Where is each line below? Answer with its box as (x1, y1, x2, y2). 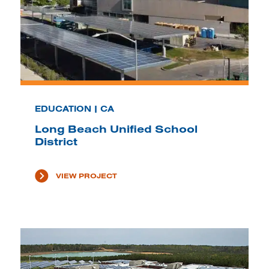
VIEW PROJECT (55, 171, 117, 181)
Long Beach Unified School (34, 122, 198, 136)
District (34, 134, 77, 149)
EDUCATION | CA (34, 103, 114, 115)
